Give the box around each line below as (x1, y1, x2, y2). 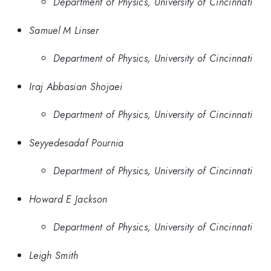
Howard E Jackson (29, 191, 108, 206)
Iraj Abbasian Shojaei (29, 79, 122, 94)
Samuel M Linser (29, 22, 99, 38)
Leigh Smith (29, 247, 79, 263)
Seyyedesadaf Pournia (29, 135, 124, 150)
